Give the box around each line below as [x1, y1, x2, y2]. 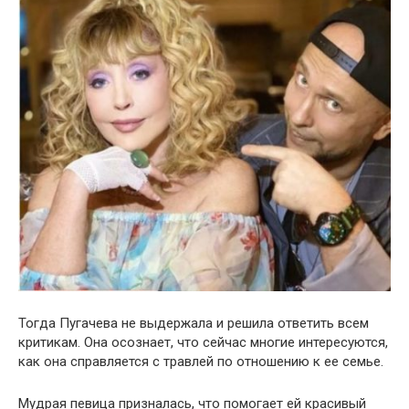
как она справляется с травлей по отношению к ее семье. [18, 352, 383, 370]
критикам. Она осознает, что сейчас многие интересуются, [18, 333, 388, 351]
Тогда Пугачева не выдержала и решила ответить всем [18, 314, 369, 331]
